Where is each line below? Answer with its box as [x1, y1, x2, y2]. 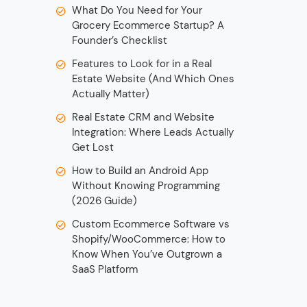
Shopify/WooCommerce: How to [71, 232, 225, 246]
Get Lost [71, 140, 114, 154]
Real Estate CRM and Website [71, 110, 214, 124]
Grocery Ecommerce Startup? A [71, 18, 224, 32]
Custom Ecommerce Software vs [71, 217, 230, 231]
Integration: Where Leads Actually [71, 125, 234, 139]
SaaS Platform [71, 262, 138, 276]
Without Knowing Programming [71, 178, 220, 193]
